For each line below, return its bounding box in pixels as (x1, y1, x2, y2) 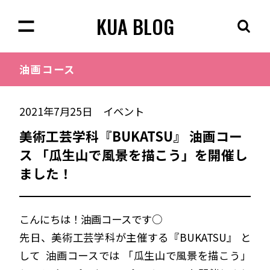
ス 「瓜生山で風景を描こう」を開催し (19, 145, 248, 165)
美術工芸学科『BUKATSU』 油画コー (19, 127, 243, 146)
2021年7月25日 (19, 103, 93, 119)
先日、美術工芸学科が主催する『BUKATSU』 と (19, 229, 251, 245)
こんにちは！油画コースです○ (19, 211, 163, 227)
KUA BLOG (96, 11, 174, 41)
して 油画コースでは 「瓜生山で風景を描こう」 (19, 247, 251, 263)
